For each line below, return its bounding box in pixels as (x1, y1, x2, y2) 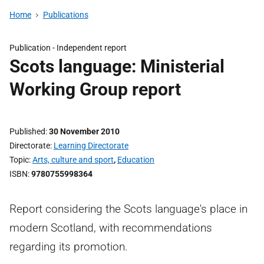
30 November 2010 (49, 127, 120, 136)
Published (9, 127, 45, 136)
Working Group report (9, 79, 181, 100)
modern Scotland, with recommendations (9, 221, 212, 235)
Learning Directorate (54, 141, 128, 150)
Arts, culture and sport (32, 155, 114, 164)
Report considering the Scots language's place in (9, 202, 247, 216)
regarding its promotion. (9, 240, 128, 253)
